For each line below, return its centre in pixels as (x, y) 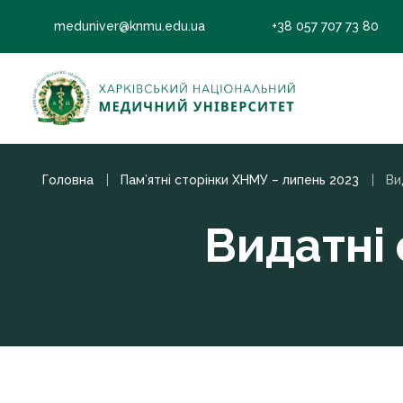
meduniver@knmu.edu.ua (130, 26)
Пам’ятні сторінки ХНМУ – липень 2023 (240, 180)
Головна (68, 180)
